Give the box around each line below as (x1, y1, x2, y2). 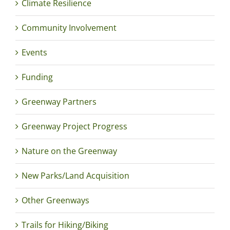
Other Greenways (22, 195, 89, 206)
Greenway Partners (22, 96, 97, 108)
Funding (22, 71, 53, 83)
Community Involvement (22, 22, 117, 34)
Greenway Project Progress (22, 121, 127, 132)
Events (22, 47, 47, 59)
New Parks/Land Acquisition (22, 170, 129, 182)
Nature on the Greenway (22, 145, 117, 157)
